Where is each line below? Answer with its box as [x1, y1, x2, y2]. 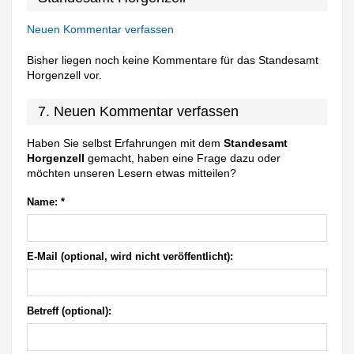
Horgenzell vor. [27, 68, 103, 81]
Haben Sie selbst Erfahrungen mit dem [27, 136, 224, 149]
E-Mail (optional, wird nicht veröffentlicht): [27, 250, 234, 262]
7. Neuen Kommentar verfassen [38, 103, 239, 119]
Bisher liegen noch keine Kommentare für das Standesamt [27, 53, 319, 66]
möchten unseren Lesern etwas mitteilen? [27, 166, 237, 179]
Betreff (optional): [27, 305, 112, 317]
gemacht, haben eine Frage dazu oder [85, 151, 281, 164]
